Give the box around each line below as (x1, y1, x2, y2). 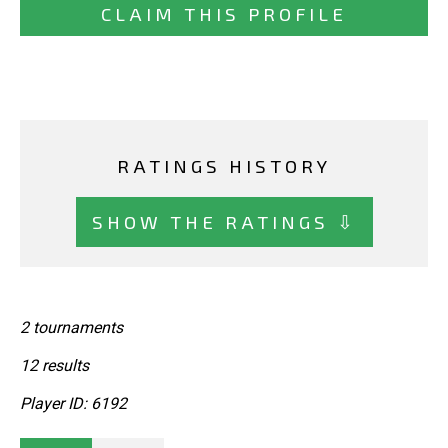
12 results (20, 356, 89, 376)
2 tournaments (20, 318, 123, 338)
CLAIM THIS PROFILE (101, 2, 347, 26)
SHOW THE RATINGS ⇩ (91, 209, 357, 233)
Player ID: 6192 (20, 394, 127, 414)
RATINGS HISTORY (117, 154, 331, 178)
